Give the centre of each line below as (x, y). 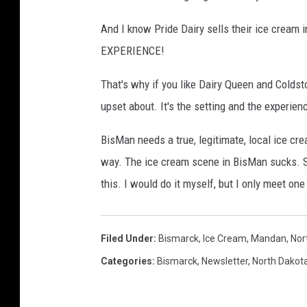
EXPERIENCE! (133, 51)
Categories (126, 261)
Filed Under (127, 239)
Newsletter (225, 261)
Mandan (269, 239)
